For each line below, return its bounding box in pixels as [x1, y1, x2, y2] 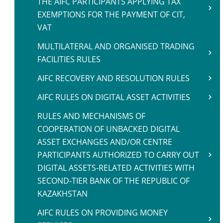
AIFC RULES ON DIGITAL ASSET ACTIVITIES [37, 92, 190, 103]
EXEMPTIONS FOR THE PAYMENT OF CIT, [37, 9, 185, 20]
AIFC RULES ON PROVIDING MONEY [37, 207, 168, 218]
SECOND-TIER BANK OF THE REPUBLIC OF [37, 175, 190, 186]
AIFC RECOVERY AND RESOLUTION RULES [37, 73, 190, 84]
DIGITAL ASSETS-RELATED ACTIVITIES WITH [37, 162, 195, 173]
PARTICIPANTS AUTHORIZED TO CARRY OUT [37, 149, 199, 160]
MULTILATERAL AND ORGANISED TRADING [37, 41, 195, 52]
